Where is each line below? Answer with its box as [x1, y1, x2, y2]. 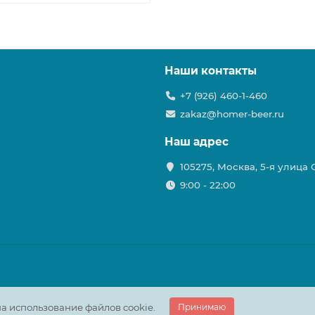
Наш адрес [165, 135, 229, 148]
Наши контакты [165, 64, 257, 77]
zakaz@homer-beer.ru [179, 108, 284, 120]
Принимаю [178, 302, 226, 312]
